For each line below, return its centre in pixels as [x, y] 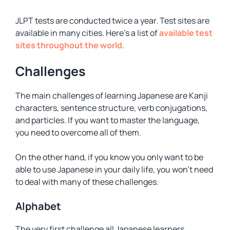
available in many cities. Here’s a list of [87, 33]
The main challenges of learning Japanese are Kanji [112, 95]
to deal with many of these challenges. [87, 182]
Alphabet [38, 206]
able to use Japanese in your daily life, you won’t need [114, 169]
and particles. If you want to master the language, [108, 120]
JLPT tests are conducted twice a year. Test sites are [112, 21]
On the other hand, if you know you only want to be [109, 157]
